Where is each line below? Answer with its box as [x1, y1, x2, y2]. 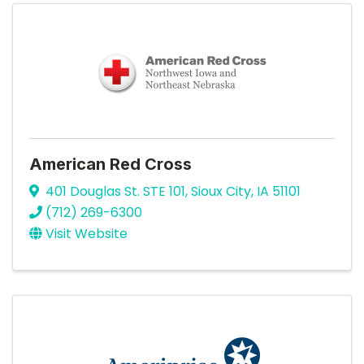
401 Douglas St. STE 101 [45, 181, 185, 201]
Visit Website [45, 223, 128, 243]
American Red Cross [29, 154, 192, 175]
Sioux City [191, 181, 251, 201]
